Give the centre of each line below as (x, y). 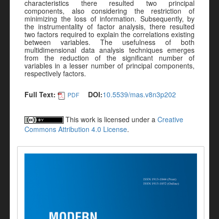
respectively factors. (55, 73)
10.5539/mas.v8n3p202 (139, 95)
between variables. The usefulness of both (109, 42)
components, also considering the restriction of (109, 11)
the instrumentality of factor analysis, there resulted (109, 26)
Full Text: (40, 95)
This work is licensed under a (110, 119)
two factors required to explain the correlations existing (109, 34)
